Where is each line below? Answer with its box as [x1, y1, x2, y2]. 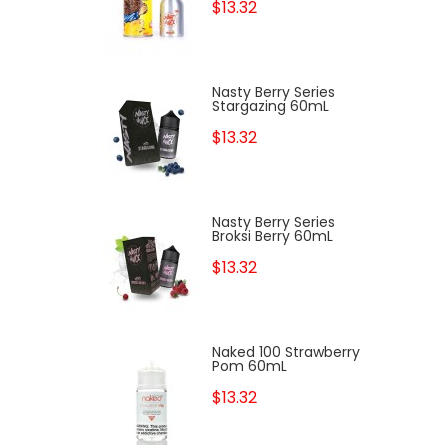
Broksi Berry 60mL [212, 226, 333, 246]
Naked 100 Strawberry [212, 342, 360, 362]
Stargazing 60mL [212, 96, 329, 116]
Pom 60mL [212, 356, 287, 376]
